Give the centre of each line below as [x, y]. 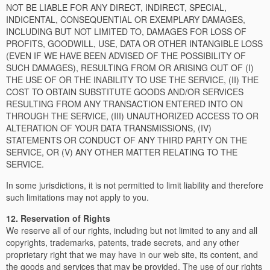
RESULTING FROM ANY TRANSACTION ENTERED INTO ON [124, 104]
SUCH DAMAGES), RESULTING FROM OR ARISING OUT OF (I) [130, 67]
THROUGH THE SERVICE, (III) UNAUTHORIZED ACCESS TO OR [132, 116]
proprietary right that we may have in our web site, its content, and [132, 254]
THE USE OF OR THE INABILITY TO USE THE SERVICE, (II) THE [132, 80]
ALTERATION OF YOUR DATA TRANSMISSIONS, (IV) [109, 128]
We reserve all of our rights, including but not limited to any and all [132, 230]
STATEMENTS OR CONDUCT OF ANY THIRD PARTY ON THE [127, 140]
